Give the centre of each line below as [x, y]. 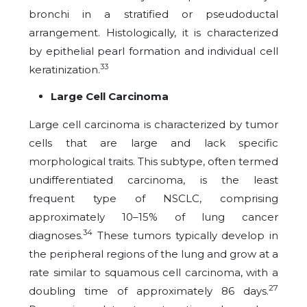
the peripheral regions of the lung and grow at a [153, 254]
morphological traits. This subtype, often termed [153, 161]
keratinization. [64, 70]
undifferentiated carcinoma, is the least [153, 180]
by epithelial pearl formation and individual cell [153, 51]
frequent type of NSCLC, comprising [153, 198]
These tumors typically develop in [188, 235]
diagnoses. [56, 235]
